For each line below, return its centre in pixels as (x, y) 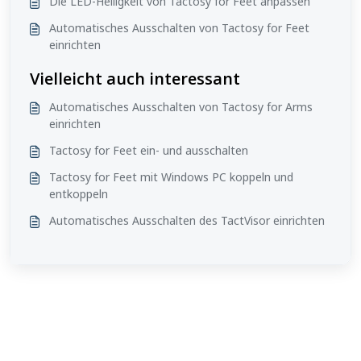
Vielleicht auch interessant (135, 78)
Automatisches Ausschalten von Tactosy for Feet (179, 27)
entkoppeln (79, 193)
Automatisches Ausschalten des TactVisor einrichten (187, 220)
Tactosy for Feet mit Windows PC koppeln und (171, 176)
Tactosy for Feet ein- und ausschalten (149, 150)
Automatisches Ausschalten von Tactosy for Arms (181, 106)
